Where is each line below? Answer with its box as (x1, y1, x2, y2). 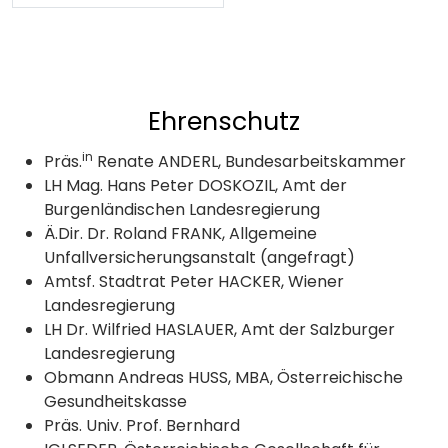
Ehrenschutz (148, 104, 300, 140)
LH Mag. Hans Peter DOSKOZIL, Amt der (44, 174, 347, 198)
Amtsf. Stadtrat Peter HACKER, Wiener (44, 270, 344, 294)
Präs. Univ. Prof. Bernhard (44, 414, 240, 438)
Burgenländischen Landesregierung (44, 198, 320, 222)
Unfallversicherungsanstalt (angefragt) (44, 246, 355, 270)
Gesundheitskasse (44, 390, 191, 414)
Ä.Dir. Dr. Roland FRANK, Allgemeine (44, 222, 317, 246)
